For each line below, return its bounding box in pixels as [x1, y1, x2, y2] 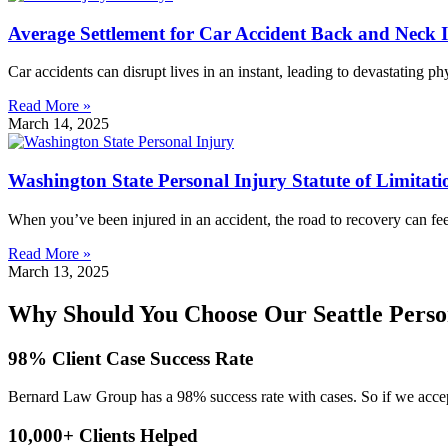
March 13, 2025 [8, 262, 109, 280]
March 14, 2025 [8, 115, 109, 133]
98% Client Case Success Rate [8, 347, 253, 369]
